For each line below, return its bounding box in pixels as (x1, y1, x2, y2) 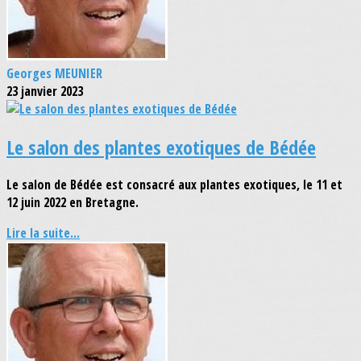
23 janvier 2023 (6, 81, 83, 100)
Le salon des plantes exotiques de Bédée (6, 133, 316, 160)
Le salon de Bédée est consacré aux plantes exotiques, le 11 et (6, 176, 342, 194)
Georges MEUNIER (6, 64, 102, 82)
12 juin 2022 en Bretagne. (6, 193, 139, 212)
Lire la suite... (6, 224, 80, 243)
